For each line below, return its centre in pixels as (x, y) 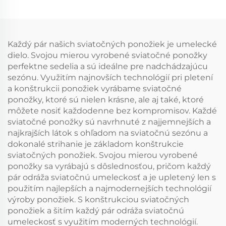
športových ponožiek (169, 17)
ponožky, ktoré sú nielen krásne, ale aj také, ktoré (106, 100)
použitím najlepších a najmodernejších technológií (109, 188)
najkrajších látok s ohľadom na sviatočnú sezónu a (108, 133)
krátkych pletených (169, 6)
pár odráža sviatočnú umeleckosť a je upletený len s (112, 177)
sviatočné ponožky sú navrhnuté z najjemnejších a (109, 122)
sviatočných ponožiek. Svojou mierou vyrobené (103, 155)
